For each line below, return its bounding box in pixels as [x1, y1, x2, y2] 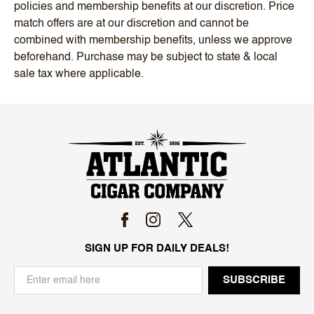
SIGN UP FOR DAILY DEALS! [85, 243, 229, 254]
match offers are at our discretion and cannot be [14, 18, 249, 29]
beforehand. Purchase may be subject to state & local [14, 51, 278, 63]
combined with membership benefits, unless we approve [14, 34, 292, 46]
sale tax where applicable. [14, 68, 144, 80]
